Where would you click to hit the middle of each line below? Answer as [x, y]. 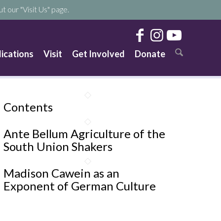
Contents [28, 107]
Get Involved [99, 54]
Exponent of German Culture [79, 186]
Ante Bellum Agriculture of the [84, 133]
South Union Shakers [58, 146]
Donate [150, 54]
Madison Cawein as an [61, 173]
